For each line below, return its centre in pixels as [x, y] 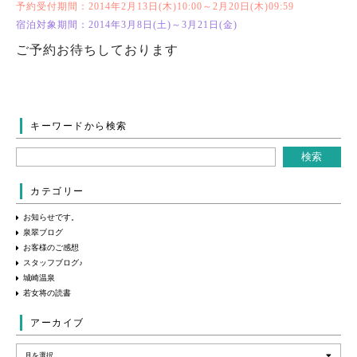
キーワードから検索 [79, 126]
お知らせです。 [51, 217]
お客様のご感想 [51, 247]
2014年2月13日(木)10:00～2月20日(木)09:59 [191, 6]
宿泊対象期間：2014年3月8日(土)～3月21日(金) [127, 25]
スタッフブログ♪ [53, 263]
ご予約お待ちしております [97, 50]
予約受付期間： [52, 6]
